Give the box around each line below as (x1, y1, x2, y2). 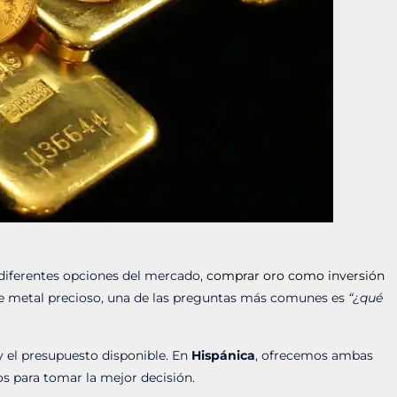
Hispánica (191, 347, 256, 363)
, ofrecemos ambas (255, 347, 374, 363)
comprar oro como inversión (206, 268, 385, 284)
